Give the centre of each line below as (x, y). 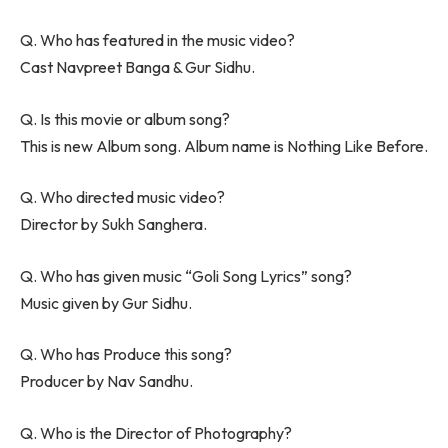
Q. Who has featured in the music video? (157, 40)
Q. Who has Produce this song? (126, 354)
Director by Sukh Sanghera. (113, 224)
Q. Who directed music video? (122, 197)
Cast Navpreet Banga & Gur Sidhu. (137, 67)
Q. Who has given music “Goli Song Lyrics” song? (186, 275)
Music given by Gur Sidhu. (106, 302)
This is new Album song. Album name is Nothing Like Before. (224, 145)
